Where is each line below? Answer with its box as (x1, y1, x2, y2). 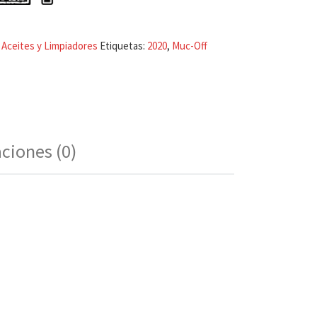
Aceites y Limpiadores (1, 38, 98, 52)
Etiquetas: (100, 38, 147, 52)
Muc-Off (172, 38, 207, 52)
